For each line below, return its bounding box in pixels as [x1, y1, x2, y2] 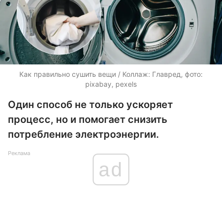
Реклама [8, 150, 30, 157]
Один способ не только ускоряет [8, 99, 173, 111]
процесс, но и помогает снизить [8, 113, 167, 125]
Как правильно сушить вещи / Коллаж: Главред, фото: [19, 70, 203, 78]
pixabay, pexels [85, 80, 137, 88]
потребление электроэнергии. [8, 128, 159, 140]
